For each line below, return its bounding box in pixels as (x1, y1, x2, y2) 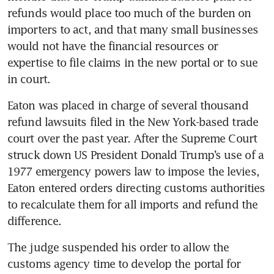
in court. (7, 72, 50, 86)
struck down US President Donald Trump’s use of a (7, 148, 264, 162)
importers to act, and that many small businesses (7, 23, 258, 37)
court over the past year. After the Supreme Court (7, 131, 257, 146)
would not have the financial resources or (7, 39, 218, 53)
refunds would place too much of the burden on (7, 6, 251, 20)
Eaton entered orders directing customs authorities (7, 181, 265, 195)
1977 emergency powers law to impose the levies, (7, 165, 259, 179)
